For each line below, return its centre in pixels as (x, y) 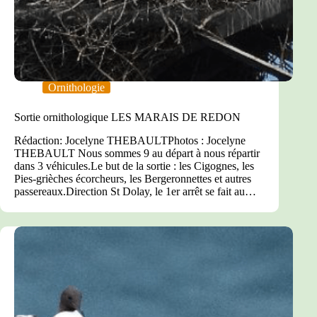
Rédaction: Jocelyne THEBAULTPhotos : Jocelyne (130, 141)
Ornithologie (76, 88)
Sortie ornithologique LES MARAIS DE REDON (127, 117)
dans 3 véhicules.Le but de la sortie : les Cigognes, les (134, 166)
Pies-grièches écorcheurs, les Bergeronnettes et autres (133, 179)
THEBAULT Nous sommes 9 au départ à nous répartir (137, 154)
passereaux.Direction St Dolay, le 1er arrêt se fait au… (135, 192)
